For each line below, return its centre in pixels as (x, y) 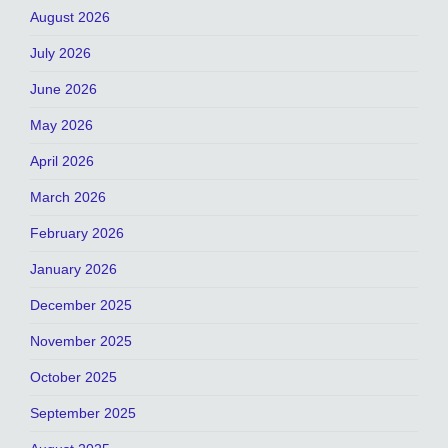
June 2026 (63, 88)
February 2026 (77, 232)
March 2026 (68, 196)
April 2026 (62, 160)
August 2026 (70, 16)
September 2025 (83, 412)
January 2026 (73, 268)
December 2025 (81, 304)
